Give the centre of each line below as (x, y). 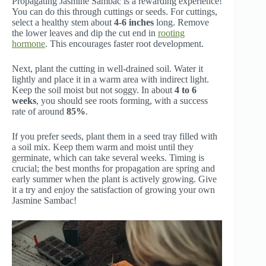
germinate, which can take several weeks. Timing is (108, 158)
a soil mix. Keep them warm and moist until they (103, 147)
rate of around (39, 112)
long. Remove (181, 23)
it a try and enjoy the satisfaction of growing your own (113, 190)
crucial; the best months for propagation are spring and (113, 169)
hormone (28, 44)
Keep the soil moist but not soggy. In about (93, 90)
